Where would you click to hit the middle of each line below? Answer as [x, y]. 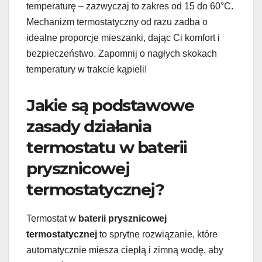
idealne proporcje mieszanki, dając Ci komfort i [123, 37]
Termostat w [52, 218]
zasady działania [89, 126]
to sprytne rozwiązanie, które [157, 234]
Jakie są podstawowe [110, 105]
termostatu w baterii [107, 147]
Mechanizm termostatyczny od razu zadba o [117, 22]
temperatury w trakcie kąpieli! [87, 69]
